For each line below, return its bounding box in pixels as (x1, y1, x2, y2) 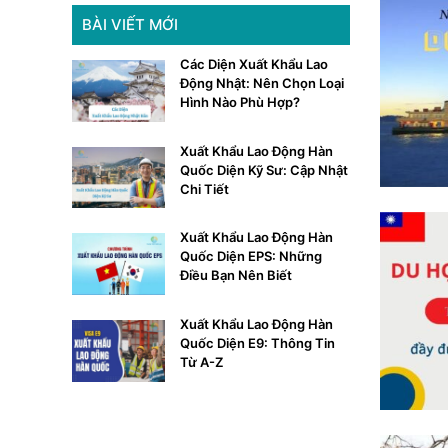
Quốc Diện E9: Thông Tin (179, 335, 335, 352)
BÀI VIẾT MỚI (82, 15, 178, 34)
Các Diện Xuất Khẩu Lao (179, 56, 328, 72)
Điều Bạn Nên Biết (179, 267, 292, 284)
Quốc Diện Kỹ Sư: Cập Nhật (179, 161, 348, 178)
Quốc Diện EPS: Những (179, 248, 322, 265)
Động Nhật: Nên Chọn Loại (179, 75, 344, 91)
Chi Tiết (179, 180, 229, 197)
